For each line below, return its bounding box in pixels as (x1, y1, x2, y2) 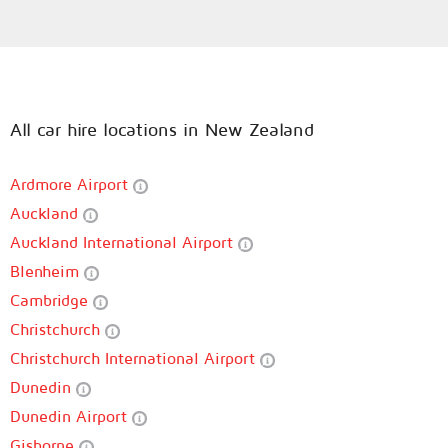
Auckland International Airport (10, 233, 238, 251)
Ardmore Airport (10, 175, 133, 193)
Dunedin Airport (10, 407, 132, 425)
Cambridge (10, 291, 93, 309)
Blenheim (10, 262, 84, 280)
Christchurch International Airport (10, 349, 260, 367)
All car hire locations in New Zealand (10, 119, 314, 140)
